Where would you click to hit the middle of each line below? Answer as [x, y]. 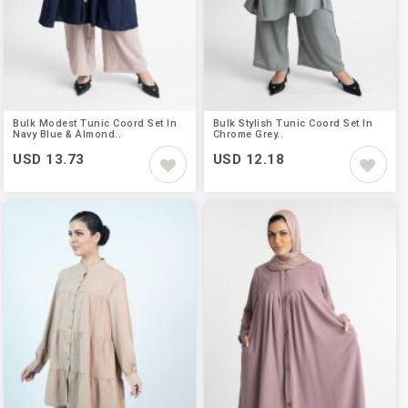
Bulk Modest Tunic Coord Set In [95, 124]
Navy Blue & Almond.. [67, 135]
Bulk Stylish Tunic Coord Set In [293, 124]
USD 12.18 [249, 160]
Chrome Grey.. [248, 135]
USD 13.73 [49, 160]
